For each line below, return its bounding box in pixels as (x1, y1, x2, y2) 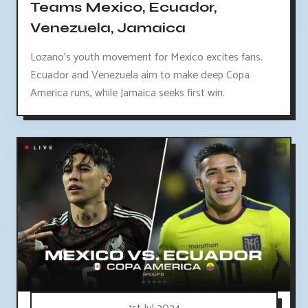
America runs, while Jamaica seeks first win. (30, 83, 225, 102)
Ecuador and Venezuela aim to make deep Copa (30, 65, 250, 85)
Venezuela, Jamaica (30, 19, 186, 36)
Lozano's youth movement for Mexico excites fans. (30, 47, 263, 67)
